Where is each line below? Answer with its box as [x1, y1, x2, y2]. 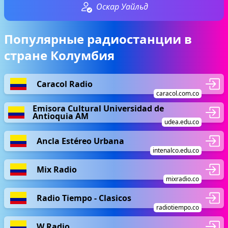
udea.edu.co [164, 118, 199, 126]
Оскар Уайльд [96, 1, 148, 12]
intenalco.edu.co [153, 146, 199, 155]
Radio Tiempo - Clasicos [37, 192, 131, 204]
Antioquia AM [32, 110, 89, 122]
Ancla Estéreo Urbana [37, 135, 124, 147]
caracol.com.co [156, 89, 199, 98]
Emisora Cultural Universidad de [32, 103, 164, 114]
